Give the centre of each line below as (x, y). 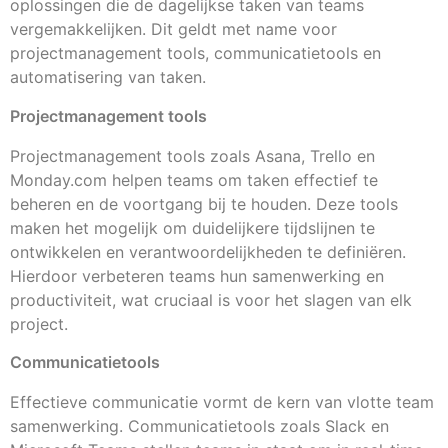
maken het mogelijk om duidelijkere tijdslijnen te (192, 227)
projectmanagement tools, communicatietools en (195, 53)
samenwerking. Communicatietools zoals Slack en (199, 425)
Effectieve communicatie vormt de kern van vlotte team (222, 401)
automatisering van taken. (108, 77)
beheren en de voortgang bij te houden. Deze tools (204, 203)
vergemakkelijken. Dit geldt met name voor (173, 29)
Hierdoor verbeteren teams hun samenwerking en (197, 275)
